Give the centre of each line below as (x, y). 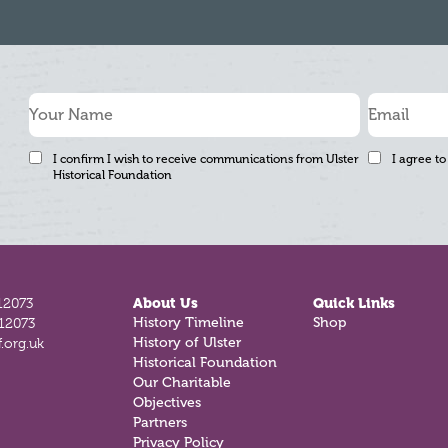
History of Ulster (186, 342)
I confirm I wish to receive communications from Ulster (206, 159)
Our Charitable (181, 382)
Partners (159, 422)
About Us (165, 303)
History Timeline (188, 322)
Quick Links (354, 303)
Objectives (166, 402)
